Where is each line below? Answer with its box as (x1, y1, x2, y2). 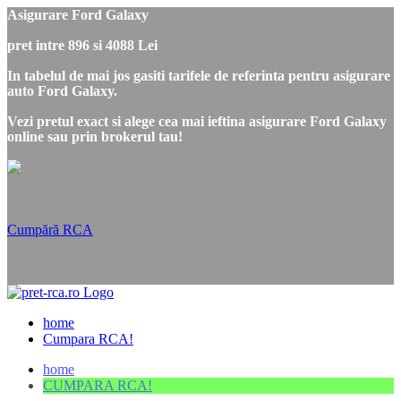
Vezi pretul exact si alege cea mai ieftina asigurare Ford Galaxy (7, 114, 387, 129)
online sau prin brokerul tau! (7, 129, 183, 144)
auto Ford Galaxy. (7, 83, 117, 98)
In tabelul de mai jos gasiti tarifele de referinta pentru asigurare (7, 68, 390, 83)
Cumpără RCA (7, 222, 93, 237)
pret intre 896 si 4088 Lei (7, 38, 158, 53)
